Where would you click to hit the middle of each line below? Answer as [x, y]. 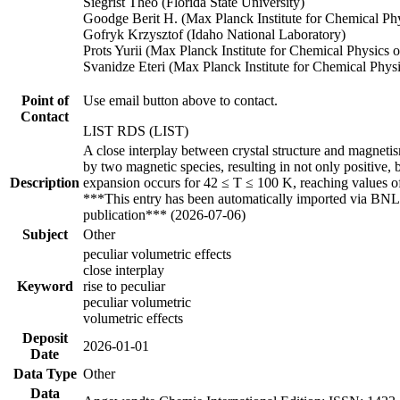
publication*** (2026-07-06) [164, 214]
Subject [45, 234]
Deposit [45, 337]
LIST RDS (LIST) [136, 130]
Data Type [45, 373]
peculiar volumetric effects [157, 254]
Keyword [45, 286]
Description [45, 182]
